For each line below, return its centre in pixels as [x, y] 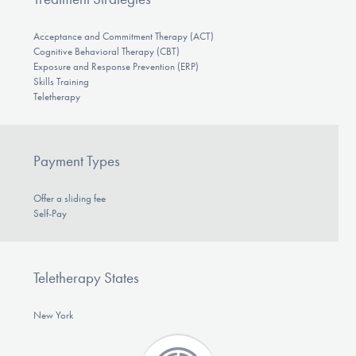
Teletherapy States [86, 277]
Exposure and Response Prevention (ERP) [116, 67]
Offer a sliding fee [69, 199]
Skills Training [61, 82]
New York [53, 315]
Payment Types [76, 161]
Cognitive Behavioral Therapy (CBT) [106, 52]
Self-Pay [50, 214]
